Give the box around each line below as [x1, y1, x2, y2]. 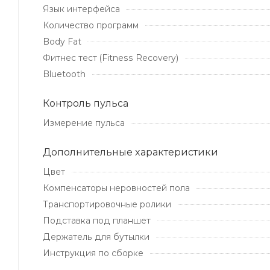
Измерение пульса [43, 117, 125, 128]
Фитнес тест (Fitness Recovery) [43, 52, 178, 63]
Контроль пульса [43, 97, 128, 109]
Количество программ [43, 19, 139, 31]
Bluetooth [43, 68, 86, 80]
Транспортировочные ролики [43, 198, 171, 210]
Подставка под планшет [43, 215, 151, 226]
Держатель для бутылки [43, 231, 149, 242]
